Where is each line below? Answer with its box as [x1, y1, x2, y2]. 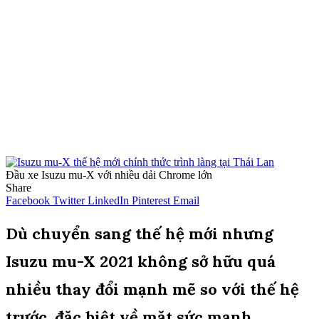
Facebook [6, 194, 50, 206]
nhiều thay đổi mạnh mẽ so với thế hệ [6, 279, 299, 300]
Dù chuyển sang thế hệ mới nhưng [6, 224, 273, 244]
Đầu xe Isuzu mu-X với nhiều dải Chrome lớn [6, 168, 212, 181]
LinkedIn [88, 194, 129, 206]
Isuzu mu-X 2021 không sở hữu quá [6, 251, 276, 272]
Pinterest [132, 194, 170, 206]
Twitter [53, 194, 85, 206]
